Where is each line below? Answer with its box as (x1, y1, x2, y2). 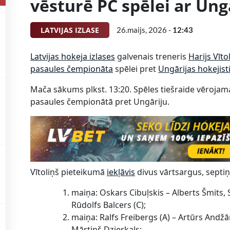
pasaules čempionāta (30, 63, 113, 75)
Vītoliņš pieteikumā (30, 166, 107, 178)
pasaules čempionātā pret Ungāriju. (30, 96, 169, 108)
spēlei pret (113, 63, 158, 75)
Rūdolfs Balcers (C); (71, 199, 146, 210)
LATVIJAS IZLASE (41, 25, 99, 35)
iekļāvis (107, 166, 135, 178)
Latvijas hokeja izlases (30, 51, 115, 63)
